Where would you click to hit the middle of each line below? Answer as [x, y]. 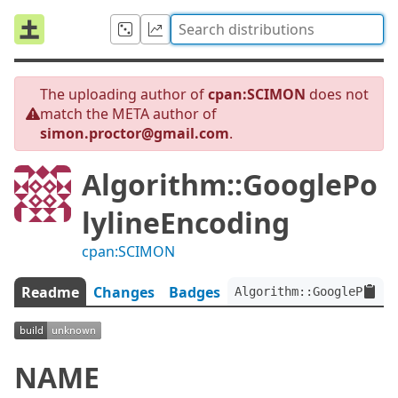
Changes [124, 292]
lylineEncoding [186, 223]
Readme [50, 292]
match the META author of [128, 114]
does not [337, 94]
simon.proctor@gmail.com [135, 133]
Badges [195, 292]
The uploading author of [124, 94]
